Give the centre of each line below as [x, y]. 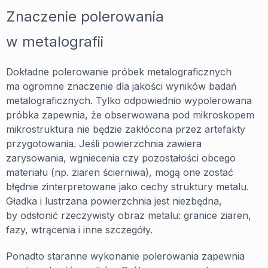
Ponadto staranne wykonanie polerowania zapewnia [125, 256]
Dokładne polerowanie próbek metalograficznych [119, 72]
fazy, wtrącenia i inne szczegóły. [79, 230]
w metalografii [55, 42]
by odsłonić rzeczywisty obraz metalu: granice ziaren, [129, 216]
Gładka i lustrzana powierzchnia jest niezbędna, [114, 201]
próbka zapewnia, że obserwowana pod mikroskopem [130, 115]
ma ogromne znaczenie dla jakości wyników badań [121, 86]
